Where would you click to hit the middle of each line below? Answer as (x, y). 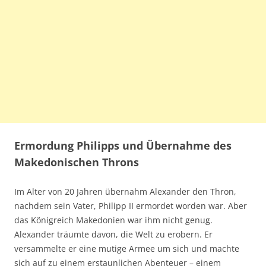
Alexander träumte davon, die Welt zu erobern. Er (113, 234)
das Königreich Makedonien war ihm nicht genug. (113, 220)
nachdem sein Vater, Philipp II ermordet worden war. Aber (131, 205)
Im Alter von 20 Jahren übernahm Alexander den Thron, (125, 191)
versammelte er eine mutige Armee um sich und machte (127, 248)
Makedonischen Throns (77, 162)
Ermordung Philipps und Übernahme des (123, 145)
